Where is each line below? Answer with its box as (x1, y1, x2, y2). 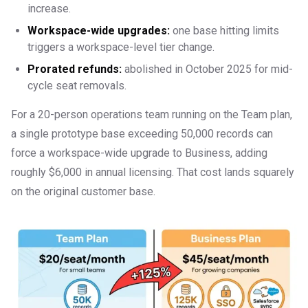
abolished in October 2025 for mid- (122, 63, 293, 76)
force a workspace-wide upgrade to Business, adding (11, 146, 267, 160)
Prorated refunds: (27, 63, 122, 76)
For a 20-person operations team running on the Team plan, (11, 108, 292, 122)
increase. (27, 2, 71, 16)
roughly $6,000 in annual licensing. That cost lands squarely (11, 166, 294, 179)
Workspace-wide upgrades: (27, 24, 170, 38)
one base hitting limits (170, 24, 279, 38)
